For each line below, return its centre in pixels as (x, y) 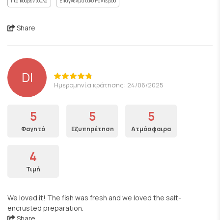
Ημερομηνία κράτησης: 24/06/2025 (109, 85)
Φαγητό (33, 129)
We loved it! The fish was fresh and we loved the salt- (94, 198)
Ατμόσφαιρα (151, 129)
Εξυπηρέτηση (93, 129)
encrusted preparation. (45, 208)
